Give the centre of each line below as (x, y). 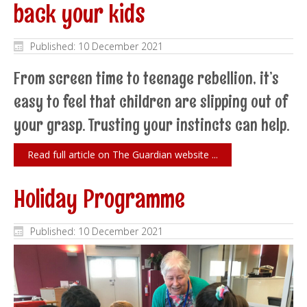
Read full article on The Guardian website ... (123, 155)
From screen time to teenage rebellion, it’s (146, 78)
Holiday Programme (99, 199)
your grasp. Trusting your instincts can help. (151, 125)
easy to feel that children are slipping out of (150, 101)
